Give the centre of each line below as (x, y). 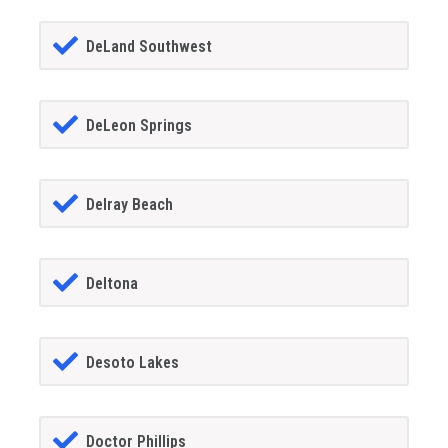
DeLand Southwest (148, 46)
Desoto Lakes (132, 363)
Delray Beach (129, 205)
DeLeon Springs (138, 126)
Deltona (111, 284)
